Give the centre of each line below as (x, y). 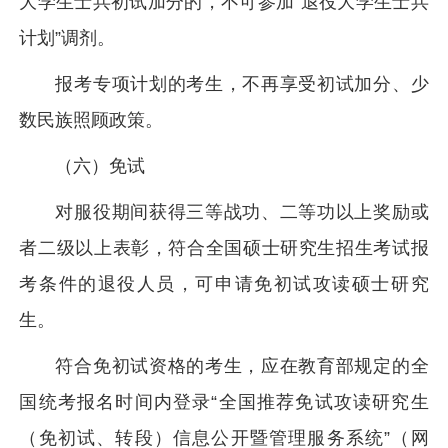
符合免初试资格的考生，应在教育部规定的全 (242, 366)
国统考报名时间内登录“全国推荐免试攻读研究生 (224, 402)
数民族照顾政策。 (91, 120)
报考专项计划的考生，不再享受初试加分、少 (242, 84)
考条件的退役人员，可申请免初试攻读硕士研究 (224, 284)
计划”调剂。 (67, 38)
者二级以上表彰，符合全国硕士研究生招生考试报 (224, 248)
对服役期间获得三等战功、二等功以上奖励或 (242, 212)
